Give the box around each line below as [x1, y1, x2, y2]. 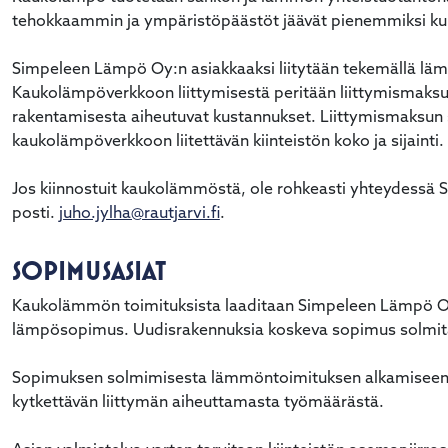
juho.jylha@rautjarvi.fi [58, 205, 220, 222]
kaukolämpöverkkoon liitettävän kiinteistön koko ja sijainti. [11, 133, 444, 150]
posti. [11, 205, 59, 222]
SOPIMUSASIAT [11, 253, 166, 287]
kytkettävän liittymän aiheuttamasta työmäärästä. [11, 394, 384, 411]
